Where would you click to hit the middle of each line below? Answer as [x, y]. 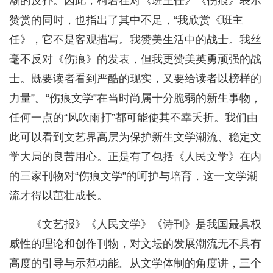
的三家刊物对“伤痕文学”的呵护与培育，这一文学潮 [133, 176]
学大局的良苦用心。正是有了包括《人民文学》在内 [135, 157]
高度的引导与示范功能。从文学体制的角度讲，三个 [135, 264]
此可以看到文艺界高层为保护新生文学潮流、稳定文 [135, 137]
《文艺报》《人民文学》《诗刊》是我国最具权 [146, 225]
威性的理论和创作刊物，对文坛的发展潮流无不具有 [135, 244]
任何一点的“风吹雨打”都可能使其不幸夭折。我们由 [133, 118]
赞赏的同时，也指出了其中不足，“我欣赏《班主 [126, 20]
